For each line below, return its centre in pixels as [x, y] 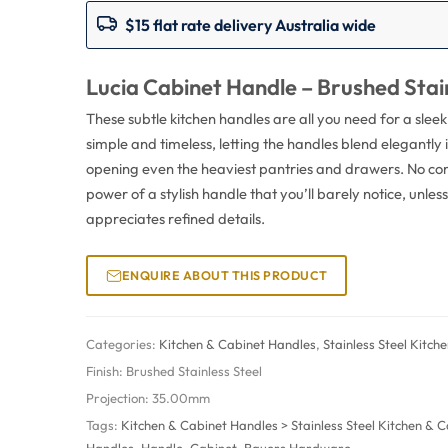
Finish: [106, 371]
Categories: [123, 344]
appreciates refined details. [176, 218]
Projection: [119, 398]
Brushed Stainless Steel [194, 371]
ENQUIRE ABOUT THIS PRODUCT [224, 275]
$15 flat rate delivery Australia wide [251, 25]
